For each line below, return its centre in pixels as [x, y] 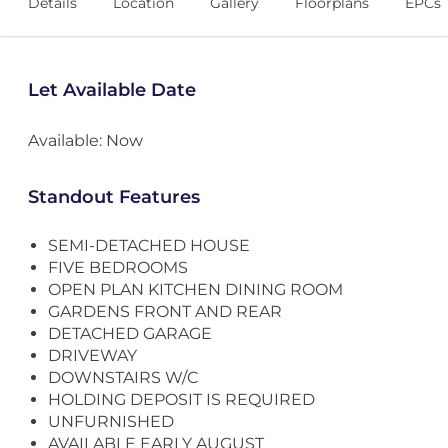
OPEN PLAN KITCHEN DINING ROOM [195, 289]
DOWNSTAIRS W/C [122, 377]
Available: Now [85, 140]
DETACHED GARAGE [129, 333]
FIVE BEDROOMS [117, 267]
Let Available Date [111, 90]
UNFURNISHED [110, 421]
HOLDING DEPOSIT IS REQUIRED [181, 399]
